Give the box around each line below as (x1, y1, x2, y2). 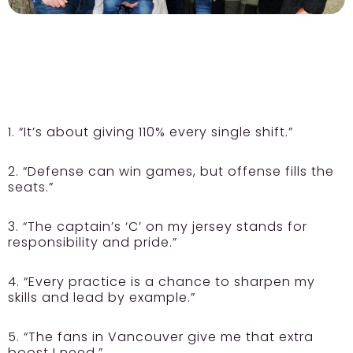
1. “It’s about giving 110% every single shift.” (8, 122, 293, 141)
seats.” (8, 177, 54, 196)
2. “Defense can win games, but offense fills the (8, 162, 334, 180)
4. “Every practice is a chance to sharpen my (8, 272, 315, 291)
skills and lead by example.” (8, 288, 195, 307)
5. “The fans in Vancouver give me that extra (8, 327, 314, 346)
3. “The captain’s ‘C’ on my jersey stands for (8, 217, 307, 236)
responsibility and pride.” (8, 232, 177, 251)
